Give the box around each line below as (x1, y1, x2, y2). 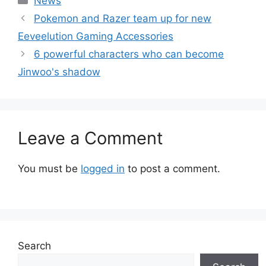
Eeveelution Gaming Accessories (18, 30, 173, 42)
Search (18, 240, 51, 252)
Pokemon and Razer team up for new (34, 12, 212, 24)
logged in (81, 162, 125, 175)
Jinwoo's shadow (18, 65, 100, 78)
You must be (18, 162, 81, 175)
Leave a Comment (18, 127, 163, 148)
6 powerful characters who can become (34, 47, 224, 60)
